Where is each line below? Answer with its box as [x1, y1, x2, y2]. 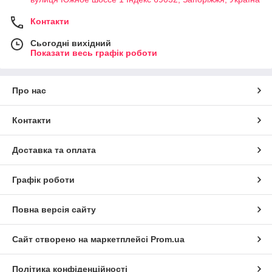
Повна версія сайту [12, 204, 96, 214]
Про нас [12, 85, 46, 95]
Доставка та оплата [12, 144, 96, 155]
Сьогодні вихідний [30, 38, 111, 48]
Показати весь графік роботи [30, 47, 157, 58]
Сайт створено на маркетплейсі [12, 234, 151, 244]
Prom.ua [151, 234, 185, 244]
